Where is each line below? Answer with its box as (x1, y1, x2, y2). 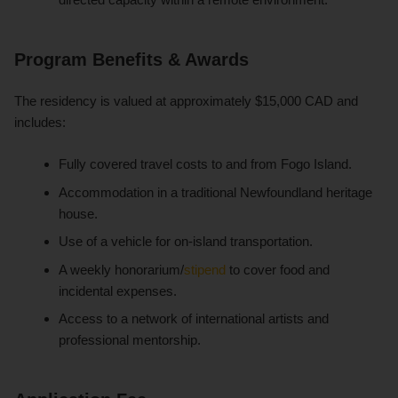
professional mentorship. (59, 332, 202, 348)
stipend (184, 261, 227, 277)
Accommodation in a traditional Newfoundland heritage (59, 184, 373, 200)
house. (59, 205, 99, 221)
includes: (14, 115, 66, 131)
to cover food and (226, 261, 330, 277)
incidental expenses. (59, 283, 178, 298)
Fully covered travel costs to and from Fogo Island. (59, 156, 353, 172)
